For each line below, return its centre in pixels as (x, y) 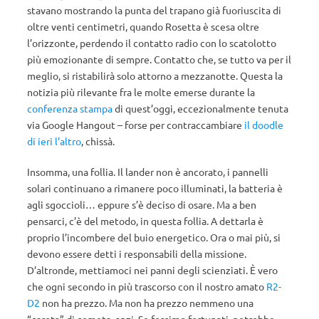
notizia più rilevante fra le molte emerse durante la (141, 92)
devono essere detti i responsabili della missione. (137, 253)
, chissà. (98, 141)
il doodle (264, 125)
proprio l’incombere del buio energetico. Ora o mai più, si (154, 237)
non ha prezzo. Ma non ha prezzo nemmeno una (147, 303)
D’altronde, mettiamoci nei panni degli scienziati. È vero (152, 270)
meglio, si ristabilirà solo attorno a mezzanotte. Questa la (155, 75)
